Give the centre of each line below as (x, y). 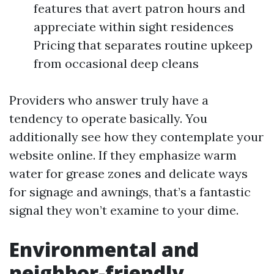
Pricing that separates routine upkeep (143, 45)
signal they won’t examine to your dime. (124, 210)
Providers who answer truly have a (109, 100)
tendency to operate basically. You (108, 118)
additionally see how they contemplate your (136, 137)
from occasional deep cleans (116, 63)
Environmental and (104, 249)
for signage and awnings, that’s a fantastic (130, 192)
